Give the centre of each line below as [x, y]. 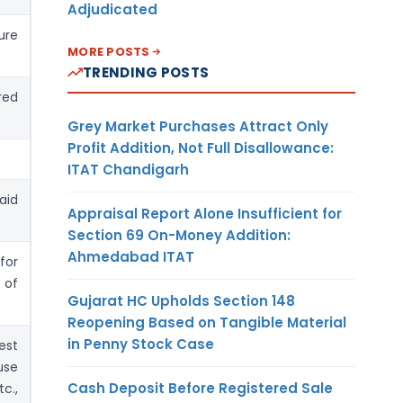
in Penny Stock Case [141, 344]
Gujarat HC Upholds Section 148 [181, 300]
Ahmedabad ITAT [131, 256]
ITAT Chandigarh [128, 169]
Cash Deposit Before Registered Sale [200, 388]
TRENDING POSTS [146, 72]
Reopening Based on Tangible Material [207, 322]
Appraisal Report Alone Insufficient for [205, 213]
